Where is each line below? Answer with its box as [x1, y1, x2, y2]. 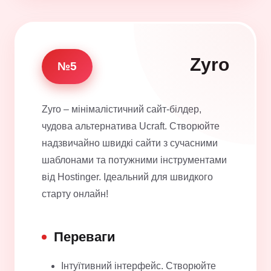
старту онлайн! [42, 188, 108, 199]
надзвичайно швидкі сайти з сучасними [42, 137, 218, 148]
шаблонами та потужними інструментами [42, 154, 227, 165]
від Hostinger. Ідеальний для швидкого [42, 171, 213, 182]
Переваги [54, 229, 116, 244]
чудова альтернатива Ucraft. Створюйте [42, 120, 220, 131]
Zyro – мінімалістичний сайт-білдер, [42, 103, 201, 114]
